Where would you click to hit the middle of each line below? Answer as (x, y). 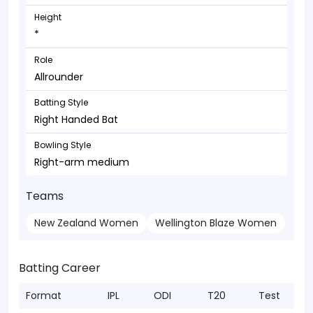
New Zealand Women (86, 223)
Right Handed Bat (76, 119)
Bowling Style (63, 145)
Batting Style (61, 102)
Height (48, 17)
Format (44, 296)
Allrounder (59, 77)
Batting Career (60, 268)
